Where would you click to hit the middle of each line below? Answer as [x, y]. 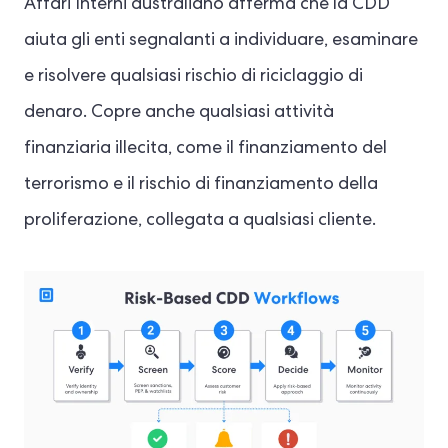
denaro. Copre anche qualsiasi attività [179, 113]
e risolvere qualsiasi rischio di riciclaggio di [193, 77]
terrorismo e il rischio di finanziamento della [201, 185]
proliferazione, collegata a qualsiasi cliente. [200, 221]
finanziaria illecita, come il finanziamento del [205, 149]
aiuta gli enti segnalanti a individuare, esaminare [221, 41]
